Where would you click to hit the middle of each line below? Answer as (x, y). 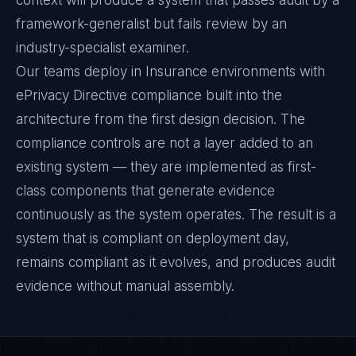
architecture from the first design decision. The (161, 119)
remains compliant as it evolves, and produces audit (176, 262)
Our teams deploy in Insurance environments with (170, 72)
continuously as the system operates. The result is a (176, 215)
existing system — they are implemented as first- (166, 167)
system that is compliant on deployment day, (153, 238)
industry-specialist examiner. (103, 48)
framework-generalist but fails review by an (151, 24)
